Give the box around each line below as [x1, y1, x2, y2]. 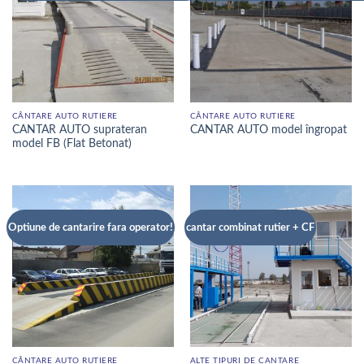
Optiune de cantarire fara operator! [8, 222, 174, 232]
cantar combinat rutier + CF [186, 222, 315, 232]
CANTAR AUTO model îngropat [189, 124, 347, 136]
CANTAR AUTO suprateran [11, 123, 147, 136]
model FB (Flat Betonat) [11, 137, 132, 149]
